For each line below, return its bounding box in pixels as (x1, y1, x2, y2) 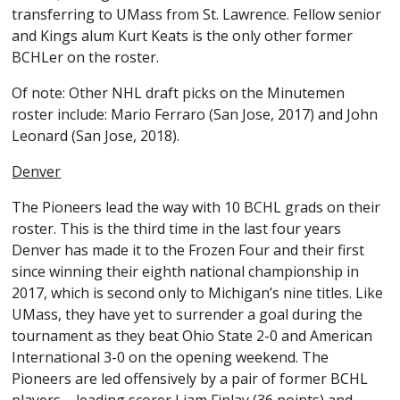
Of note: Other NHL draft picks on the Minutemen (12, 83, 346, 104)
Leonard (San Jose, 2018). (12, 126, 180, 146)
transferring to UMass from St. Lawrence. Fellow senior (12, 4, 382, 25)
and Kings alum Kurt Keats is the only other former (12, 26, 354, 46)
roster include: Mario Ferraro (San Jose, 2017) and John (12, 104, 379, 125)
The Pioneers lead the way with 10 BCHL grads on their (12, 197, 381, 218)
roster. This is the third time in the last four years (12, 219, 342, 239)
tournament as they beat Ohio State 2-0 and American (12, 326, 373, 346)
